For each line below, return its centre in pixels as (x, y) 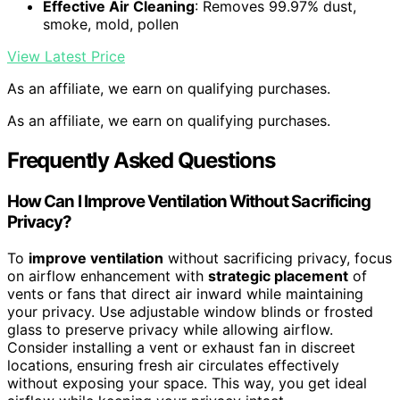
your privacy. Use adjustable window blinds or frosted (190, 311)
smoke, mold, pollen (111, 25)
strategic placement (278, 275)
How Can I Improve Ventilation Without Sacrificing (189, 202)
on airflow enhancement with (108, 275)
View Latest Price (66, 57)
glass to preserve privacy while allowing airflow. (170, 329)
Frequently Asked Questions (141, 161)
